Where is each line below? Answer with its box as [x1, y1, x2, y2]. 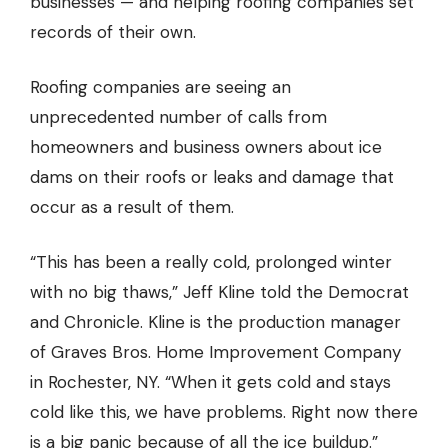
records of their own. [30, 21, 196, 44]
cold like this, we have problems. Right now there [30, 401, 418, 424]
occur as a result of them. [30, 196, 234, 219]
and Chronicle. [30, 311, 143, 334]
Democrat [328, 281, 409, 304]
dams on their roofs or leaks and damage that [30, 166, 394, 189]
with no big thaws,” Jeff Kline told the [30, 281, 328, 304]
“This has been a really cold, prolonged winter [30, 251, 392, 274]
